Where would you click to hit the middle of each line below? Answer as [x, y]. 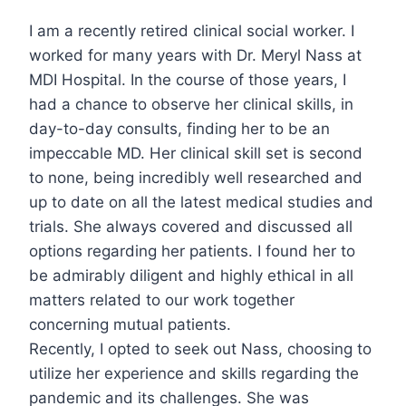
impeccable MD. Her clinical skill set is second [196, 154]
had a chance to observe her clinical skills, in [191, 105]
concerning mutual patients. [130, 325]
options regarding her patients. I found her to [192, 251]
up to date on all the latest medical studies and [201, 203]
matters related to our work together [162, 300]
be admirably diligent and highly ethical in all [191, 276]
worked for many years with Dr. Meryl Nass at [195, 56]
